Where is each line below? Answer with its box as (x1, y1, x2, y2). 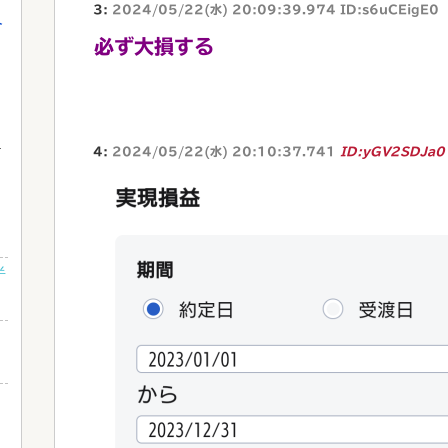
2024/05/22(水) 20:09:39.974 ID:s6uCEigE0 (112, 2, 439, 15)
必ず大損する (94, 35, 214, 56)
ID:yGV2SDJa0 (340, 144, 445, 157)
